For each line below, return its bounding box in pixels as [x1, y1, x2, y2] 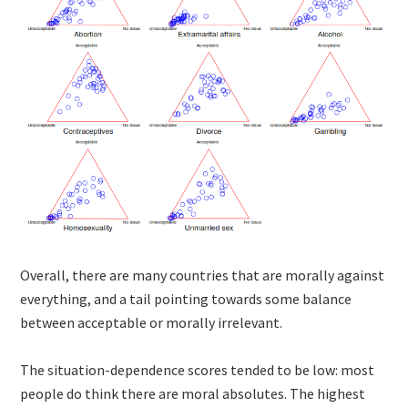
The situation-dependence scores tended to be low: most [20, 360, 375, 379]
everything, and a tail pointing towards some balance [20, 289, 352, 308]
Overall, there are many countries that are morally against [20, 265, 385, 284]
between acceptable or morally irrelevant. [20, 312, 283, 331]
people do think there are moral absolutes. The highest [20, 383, 366, 403]
